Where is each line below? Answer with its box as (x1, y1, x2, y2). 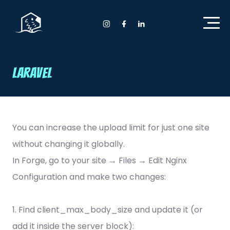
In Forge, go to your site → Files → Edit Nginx (12, 154, 187, 166)
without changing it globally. (12, 138, 125, 150)
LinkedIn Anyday (133, 22, 198, 34)
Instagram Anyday (98, 22, 173, 34)
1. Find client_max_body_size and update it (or (12, 203, 203, 216)
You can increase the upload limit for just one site (12, 121, 209, 133)
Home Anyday (49, 12, 122, 27)
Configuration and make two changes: (12, 170, 166, 183)
